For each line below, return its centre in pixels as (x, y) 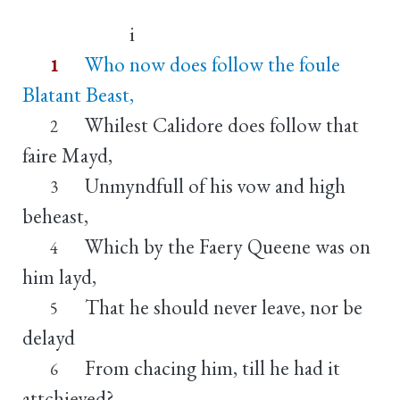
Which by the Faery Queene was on (227, 246)
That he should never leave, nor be (223, 307)
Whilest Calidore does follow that (221, 125)
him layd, (59, 276)
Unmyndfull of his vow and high (215, 185)
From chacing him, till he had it (212, 367)
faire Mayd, (67, 155)
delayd (49, 337)
